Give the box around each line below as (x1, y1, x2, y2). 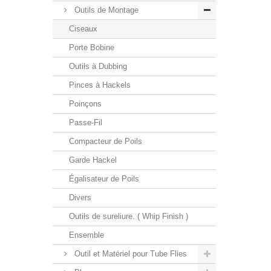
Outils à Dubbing (69, 61, 127, 71)
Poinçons (69, 99, 102, 108)
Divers (69, 192, 91, 202)
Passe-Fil (69, 117, 102, 127)
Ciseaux (69, 24, 97, 33)
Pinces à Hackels (69, 80, 131, 90)
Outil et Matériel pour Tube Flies (72, 249, 187, 258)
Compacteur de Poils (69, 136, 142, 146)
